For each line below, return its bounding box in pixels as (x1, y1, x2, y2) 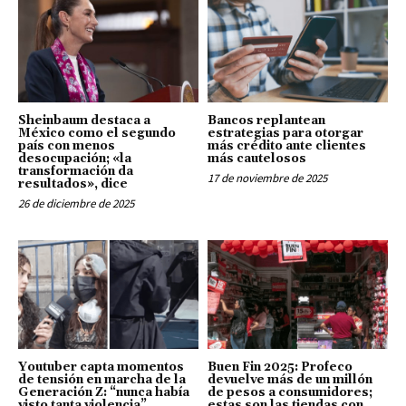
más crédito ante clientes (208, 139, 366, 154)
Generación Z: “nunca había (18, 384, 189, 400)
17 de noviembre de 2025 (208, 170, 327, 187)
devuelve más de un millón (208, 372, 372, 387)
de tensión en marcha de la (18, 372, 186, 387)
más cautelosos (208, 151, 306, 167)
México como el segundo (18, 126, 176, 141)
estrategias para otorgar (208, 126, 363, 141)
